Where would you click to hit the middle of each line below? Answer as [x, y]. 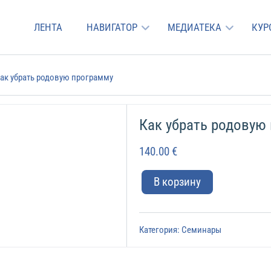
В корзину [178, 182]
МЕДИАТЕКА [194, 27]
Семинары [202, 230]
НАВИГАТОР [112, 27]
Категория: [161, 230]
